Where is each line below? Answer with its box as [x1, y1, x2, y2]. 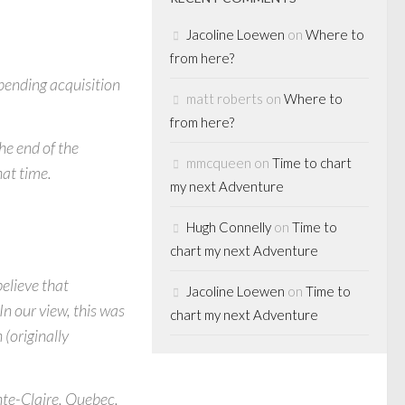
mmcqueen [186, 155, 251, 171]
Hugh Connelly [186, 219, 271, 235]
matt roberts [186, 90, 263, 107]
